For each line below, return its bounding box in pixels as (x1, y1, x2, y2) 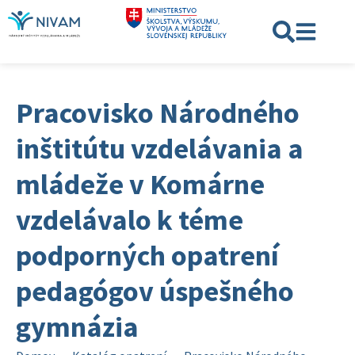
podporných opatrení (16, 238, 279, 273)
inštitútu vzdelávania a (16, 131, 303, 166)
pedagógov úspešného (16, 273, 294, 309)
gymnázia (16, 309, 139, 345)
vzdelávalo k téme (16, 202, 243, 238)
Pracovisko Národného (16, 95, 300, 131)
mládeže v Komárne (16, 166, 265, 202)
